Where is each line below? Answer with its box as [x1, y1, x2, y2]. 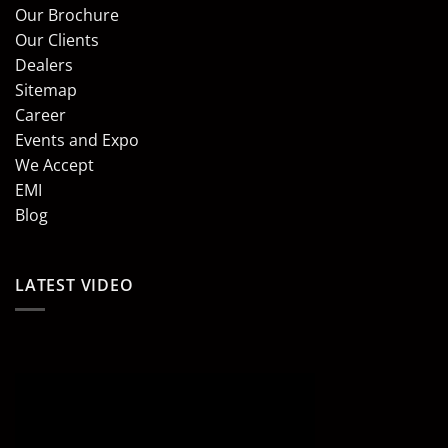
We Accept [15, 153, 94, 176]
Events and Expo [15, 128, 139, 151]
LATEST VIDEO [15, 273, 134, 296]
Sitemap [15, 78, 77, 101]
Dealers [15, 53, 73, 76]
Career [15, 103, 66, 126]
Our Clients [15, 28, 99, 51]
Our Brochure [15, 3, 119, 26]
